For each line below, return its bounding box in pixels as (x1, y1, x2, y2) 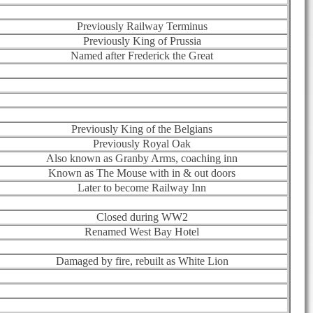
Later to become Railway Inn (78, 181, 206, 194)
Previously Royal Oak (93, 137, 191, 150)
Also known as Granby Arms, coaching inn (46, 152, 238, 164)
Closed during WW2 (96, 210, 188, 223)
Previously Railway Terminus (76, 20, 208, 32)
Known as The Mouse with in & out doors (48, 166, 235, 179)
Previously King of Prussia (82, 34, 201, 47)
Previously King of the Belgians (71, 122, 212, 135)
